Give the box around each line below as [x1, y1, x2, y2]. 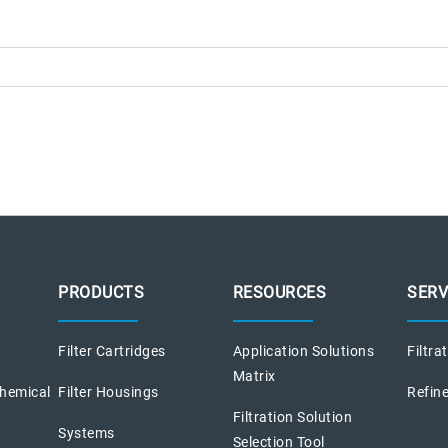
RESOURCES [232, 282, 327, 302]
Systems [58, 424, 115, 441]
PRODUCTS [58, 282, 145, 302]
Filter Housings [58, 383, 159, 400]
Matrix [232, 367, 276, 384]
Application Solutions [232, 342, 375, 359]
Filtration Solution [232, 408, 353, 425]
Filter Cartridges [58, 342, 166, 359]
